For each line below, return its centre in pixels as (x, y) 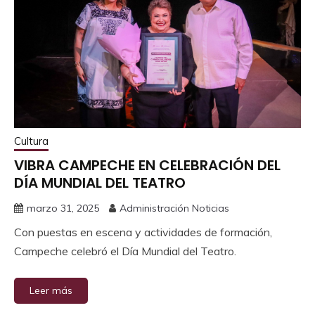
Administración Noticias (174, 208)
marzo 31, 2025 (63, 208)
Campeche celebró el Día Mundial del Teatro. (125, 251)
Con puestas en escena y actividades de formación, (143, 232)
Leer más (51, 291)
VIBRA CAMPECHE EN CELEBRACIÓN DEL (147, 166)
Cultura (31, 141)
